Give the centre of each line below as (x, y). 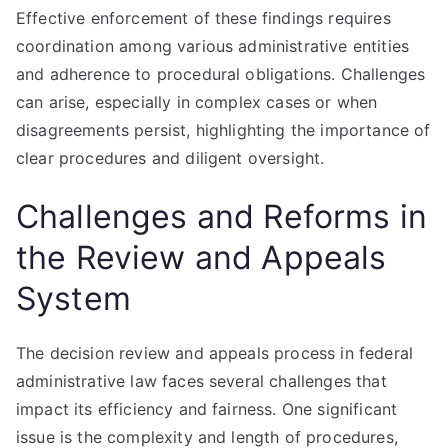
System (73, 298)
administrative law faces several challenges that (201, 381)
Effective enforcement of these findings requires (203, 18)
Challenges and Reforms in (222, 216)
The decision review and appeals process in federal (215, 353)
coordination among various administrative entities (213, 46)
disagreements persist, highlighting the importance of (223, 130)
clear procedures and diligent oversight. (170, 158)
